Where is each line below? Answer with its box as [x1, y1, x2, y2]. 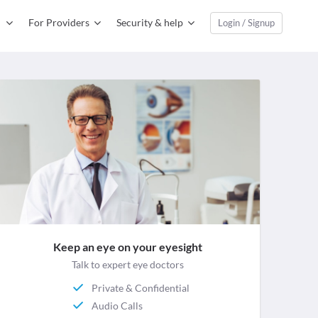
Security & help [116, 16, 183, 28]
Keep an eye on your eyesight [53, 240, 203, 254]
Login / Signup [218, 17, 275, 28]
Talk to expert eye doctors [72, 258, 185, 271]
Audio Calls [92, 299, 143, 312]
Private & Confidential [92, 281, 190, 294]
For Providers [28, 16, 89, 28]
